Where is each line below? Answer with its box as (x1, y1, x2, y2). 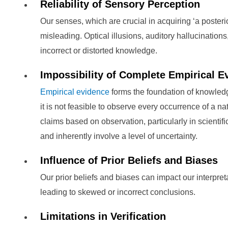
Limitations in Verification (40, 211, 166, 222)
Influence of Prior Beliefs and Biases (40, 155, 218, 166)
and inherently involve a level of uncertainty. (40, 132, 197, 140)
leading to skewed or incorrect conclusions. (40, 188, 195, 196)
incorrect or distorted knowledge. (40, 46, 157, 55)
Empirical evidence (40, 88, 109, 96)
